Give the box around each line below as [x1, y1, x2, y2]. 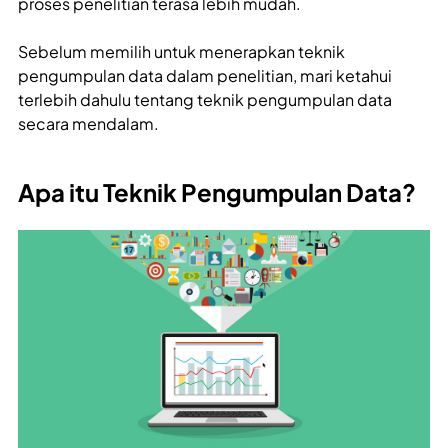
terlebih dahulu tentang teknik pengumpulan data [18, 89, 392, 111]
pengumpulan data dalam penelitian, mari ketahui [18, 65, 392, 87]
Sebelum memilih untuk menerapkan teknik [18, 41, 345, 63]
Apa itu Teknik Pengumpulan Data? [18, 177, 416, 208]
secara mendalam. [18, 113, 159, 135]
